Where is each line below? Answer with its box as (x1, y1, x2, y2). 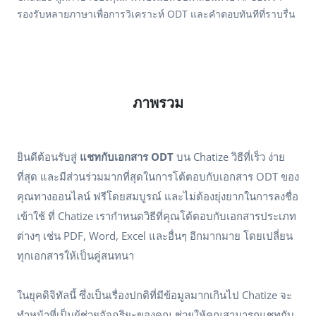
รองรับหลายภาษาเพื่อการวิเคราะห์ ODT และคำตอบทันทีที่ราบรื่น (17, 7, 296, 20)
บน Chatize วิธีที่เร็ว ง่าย (174, 150, 285, 164)
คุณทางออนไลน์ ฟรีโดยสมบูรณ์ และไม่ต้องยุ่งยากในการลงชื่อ (17, 189, 298, 203)
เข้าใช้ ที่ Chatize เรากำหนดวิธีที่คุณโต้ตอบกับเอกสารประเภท (17, 209, 296, 223)
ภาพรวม (133, 93, 183, 112)
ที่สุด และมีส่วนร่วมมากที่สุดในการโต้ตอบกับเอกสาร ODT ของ (17, 169, 299, 183)
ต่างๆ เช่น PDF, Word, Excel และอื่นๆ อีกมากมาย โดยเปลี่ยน (17, 229, 293, 243)
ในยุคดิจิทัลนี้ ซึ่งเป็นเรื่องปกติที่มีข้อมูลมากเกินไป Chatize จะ (17, 288, 292, 302)
